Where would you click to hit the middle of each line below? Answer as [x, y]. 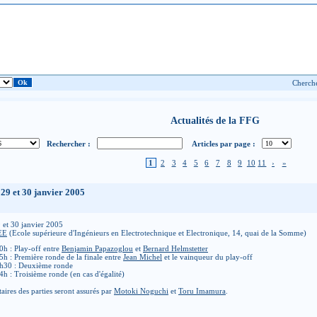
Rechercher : [68, 143]
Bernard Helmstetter [175, 248]
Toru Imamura [202, 291]
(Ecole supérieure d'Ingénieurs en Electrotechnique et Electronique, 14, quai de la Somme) [157, 233]
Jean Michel [143, 257]
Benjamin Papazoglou [97, 248]
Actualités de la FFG [215, 120]
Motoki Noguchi [141, 291]
